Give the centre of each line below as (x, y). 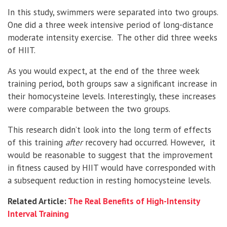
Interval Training (38, 214)
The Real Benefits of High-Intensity (134, 201)
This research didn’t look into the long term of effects (109, 129)
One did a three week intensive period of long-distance (110, 25)
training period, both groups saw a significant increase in (112, 83)
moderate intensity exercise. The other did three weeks (112, 37)
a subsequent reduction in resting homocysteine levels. (109, 180)
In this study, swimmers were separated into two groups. (113, 12)
